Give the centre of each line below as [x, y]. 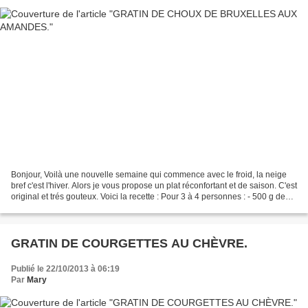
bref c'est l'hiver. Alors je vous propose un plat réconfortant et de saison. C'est [154, 186]
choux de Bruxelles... [50, 208]
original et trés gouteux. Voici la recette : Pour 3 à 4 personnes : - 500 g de [148, 197]
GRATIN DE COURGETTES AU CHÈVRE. [129, 244]
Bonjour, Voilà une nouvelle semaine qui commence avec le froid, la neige [149, 175]
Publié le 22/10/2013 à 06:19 [65, 269]
